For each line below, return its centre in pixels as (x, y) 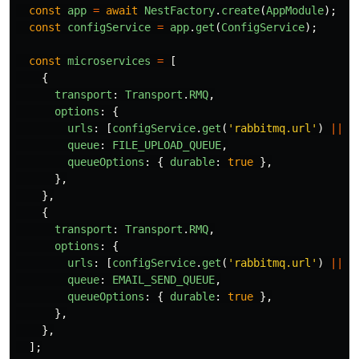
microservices (109, 61)
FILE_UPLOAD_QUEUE (167, 145)
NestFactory (179, 10)
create (240, 10)
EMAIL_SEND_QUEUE (163, 279)
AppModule (295, 10)
